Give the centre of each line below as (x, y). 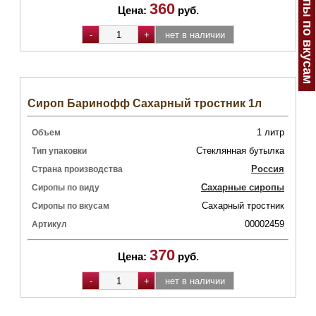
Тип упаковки (59, 151)
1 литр (271, 132)
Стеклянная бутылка (240, 151)
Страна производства (77, 169)
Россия (268, 169)
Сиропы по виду (66, 188)
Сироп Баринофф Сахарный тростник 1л (145, 103)
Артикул (49, 224)
